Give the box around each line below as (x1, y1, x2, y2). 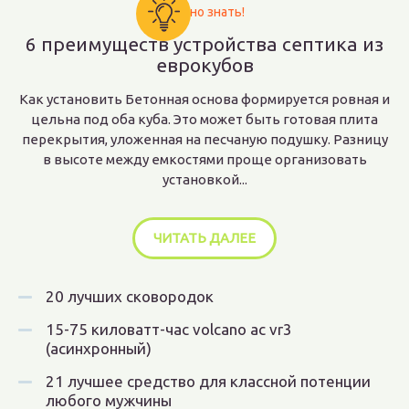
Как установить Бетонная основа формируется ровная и (19, 91, 390, 107)
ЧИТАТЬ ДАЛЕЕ (153, 230, 256, 246)
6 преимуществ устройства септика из (26, 33, 383, 55)
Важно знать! (164, 5, 245, 19)
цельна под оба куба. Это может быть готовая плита (31, 111, 378, 127)
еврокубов (155, 54, 254, 76)
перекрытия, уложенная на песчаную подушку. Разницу (21, 131, 388, 147)
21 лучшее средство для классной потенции (46, 372, 371, 390)
